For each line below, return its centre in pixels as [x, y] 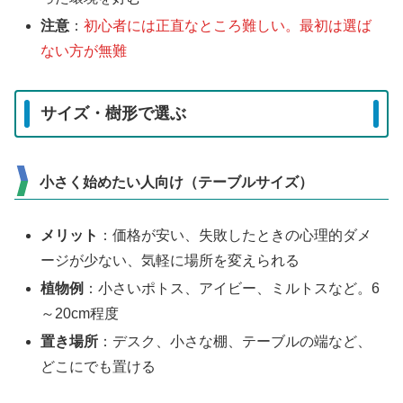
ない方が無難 [84, 50]
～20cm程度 [80, 313]
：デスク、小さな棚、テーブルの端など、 [235, 342]
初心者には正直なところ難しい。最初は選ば [228, 25]
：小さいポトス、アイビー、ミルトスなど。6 [232, 288]
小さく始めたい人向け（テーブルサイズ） [176, 182]
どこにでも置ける [99, 367]
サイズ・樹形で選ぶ [113, 114]
